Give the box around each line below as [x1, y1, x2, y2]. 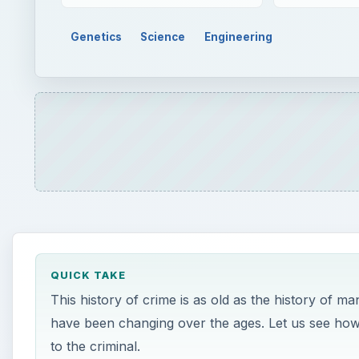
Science [140, 30, 186, 43]
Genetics [70, 30, 122, 43]
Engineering [204, 30, 273, 43]
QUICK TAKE [50, 269, 126, 282]
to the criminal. [50, 338, 140, 355]
